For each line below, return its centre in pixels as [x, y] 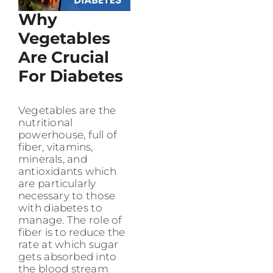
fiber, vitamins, [56, 147]
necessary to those [67, 196]
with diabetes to [60, 208]
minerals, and [53, 159]
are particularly [57, 184]
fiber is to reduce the [72, 232]
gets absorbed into [68, 257]
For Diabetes [71, 76]
